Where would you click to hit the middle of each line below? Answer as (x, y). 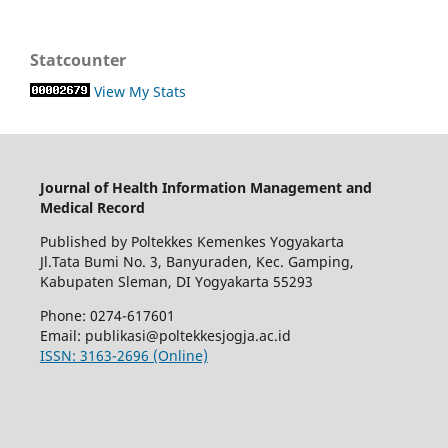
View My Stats (140, 92)
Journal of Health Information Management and (205, 188)
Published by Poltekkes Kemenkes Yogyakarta (191, 242)
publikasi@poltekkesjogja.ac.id (187, 336)
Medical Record (92, 208)
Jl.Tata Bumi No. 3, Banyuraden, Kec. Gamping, (196, 262)
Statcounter (78, 60)
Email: (62, 336)
